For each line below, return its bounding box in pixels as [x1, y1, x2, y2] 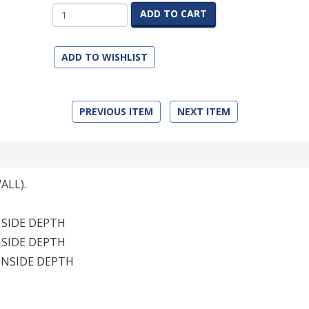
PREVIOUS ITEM [79, 105, 153, 118]
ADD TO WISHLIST [61, 50, 148, 63]
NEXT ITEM [177, 105, 230, 118]
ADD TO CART [139, 7, 207, 20]
